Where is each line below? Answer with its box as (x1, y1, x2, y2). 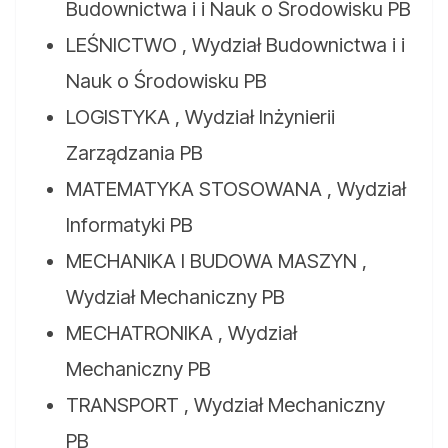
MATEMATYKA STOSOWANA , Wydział (66, 177, 406, 202)
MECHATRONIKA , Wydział (66, 321, 297, 346)
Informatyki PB (66, 213, 193, 238)
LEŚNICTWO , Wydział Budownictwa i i (66, 33, 405, 58)
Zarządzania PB (66, 141, 203, 166)
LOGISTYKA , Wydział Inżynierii (66, 105, 335, 130)
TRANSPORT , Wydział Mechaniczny (66, 393, 385, 418)
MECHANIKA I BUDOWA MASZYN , (66, 249, 367, 274)
